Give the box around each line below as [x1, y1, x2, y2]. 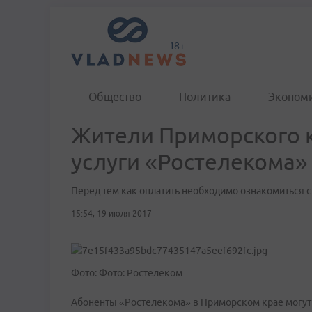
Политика [179, 91, 231, 103]
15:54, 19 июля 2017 [71, 209, 152, 218]
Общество [88, 91, 141, 103]
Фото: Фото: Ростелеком [71, 267, 182, 279]
